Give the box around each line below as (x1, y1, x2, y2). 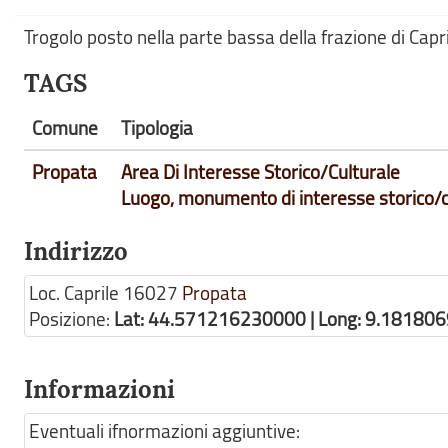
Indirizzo (24, 236, 128, 267)
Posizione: (29, 306, 114, 332)
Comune (32, 115, 98, 141)
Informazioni (24, 374, 175, 405)
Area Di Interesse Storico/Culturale (121, 159, 400, 185)
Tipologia (121, 115, 193, 141)
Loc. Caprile (29, 280, 119, 306)
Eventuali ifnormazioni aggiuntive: (29, 418, 300, 444)
